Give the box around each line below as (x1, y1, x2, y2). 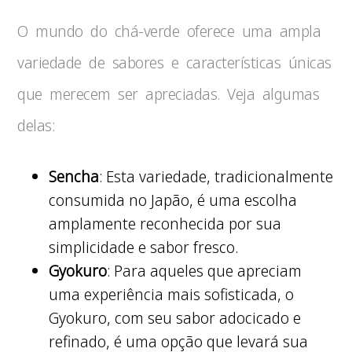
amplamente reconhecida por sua (49, 213, 282, 234)
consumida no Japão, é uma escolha (49, 189, 298, 211)
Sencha (49, 166, 100, 187)
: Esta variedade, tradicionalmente (99, 166, 334, 187)
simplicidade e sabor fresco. (49, 236, 239, 258)
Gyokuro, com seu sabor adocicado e (49, 307, 302, 328)
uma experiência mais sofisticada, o (49, 284, 295, 305)
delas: (17, 115, 55, 136)
